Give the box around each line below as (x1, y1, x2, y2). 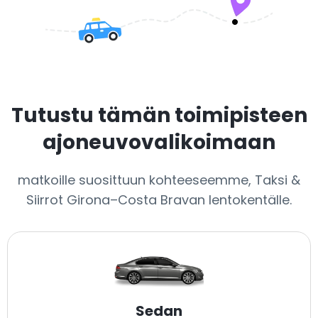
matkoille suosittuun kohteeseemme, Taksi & (18, 171, 300, 189)
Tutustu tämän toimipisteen (11, 102, 307, 129)
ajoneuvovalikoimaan (43, 128, 275, 156)
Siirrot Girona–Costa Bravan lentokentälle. (26, 191, 292, 209)
